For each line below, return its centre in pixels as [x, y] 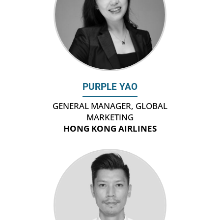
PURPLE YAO [110, 87]
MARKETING [110, 117]
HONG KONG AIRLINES [110, 129]
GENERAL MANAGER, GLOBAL [110, 106]
